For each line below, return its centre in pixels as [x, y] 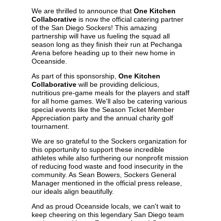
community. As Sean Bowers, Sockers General [104, 174]
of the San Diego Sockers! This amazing [94, 27]
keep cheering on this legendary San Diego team [108, 214]
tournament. [51, 126]
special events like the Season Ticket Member [103, 109]
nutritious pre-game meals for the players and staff [110, 92]
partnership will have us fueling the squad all [101, 36]
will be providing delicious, [118, 84]
